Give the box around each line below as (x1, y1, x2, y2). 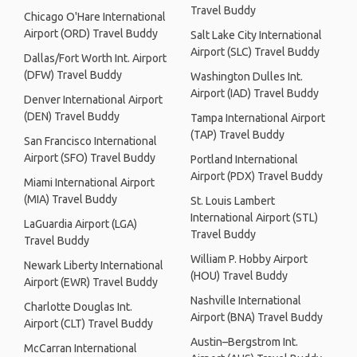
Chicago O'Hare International (24, 10, 166, 23)
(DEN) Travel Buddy (24, 110, 120, 123)
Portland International (190, 153, 298, 166)
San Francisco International (24, 135, 157, 147)
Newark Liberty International (24, 259, 163, 272)
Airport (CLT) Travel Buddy (24, 317, 153, 330)
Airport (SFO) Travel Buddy (24, 151, 155, 164)
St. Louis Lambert (190, 194, 275, 207)
